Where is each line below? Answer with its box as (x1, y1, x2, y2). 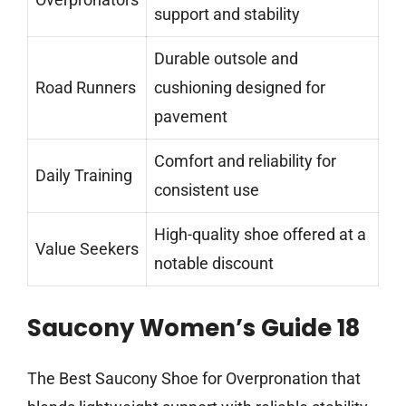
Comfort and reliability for (154, 151, 336, 171)
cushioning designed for (154, 78, 325, 98)
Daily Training (35, 166, 132, 186)
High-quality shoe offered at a (154, 225, 366, 245)
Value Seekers (35, 239, 139, 259)
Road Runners (35, 78, 136, 98)
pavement (154, 107, 227, 127)
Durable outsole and (154, 49, 298, 69)
